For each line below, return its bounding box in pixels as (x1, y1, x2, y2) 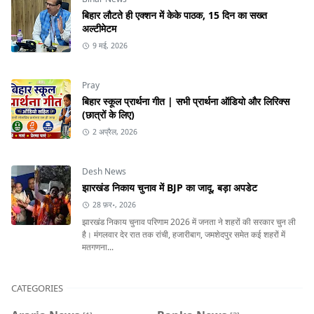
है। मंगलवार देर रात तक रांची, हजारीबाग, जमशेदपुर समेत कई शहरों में (82, 228, 285, 241)
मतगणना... (82, 241, 114, 254)
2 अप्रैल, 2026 (92, 127, 137, 137)
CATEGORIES (11, 282, 63, 295)
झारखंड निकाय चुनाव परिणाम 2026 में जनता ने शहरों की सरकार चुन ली (82, 216, 296, 228)
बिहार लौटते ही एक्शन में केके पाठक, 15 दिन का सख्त (82, 8, 267, 22)
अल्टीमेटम (82, 22, 116, 36)
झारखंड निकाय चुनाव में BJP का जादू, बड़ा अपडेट (82, 181, 257, 195)
